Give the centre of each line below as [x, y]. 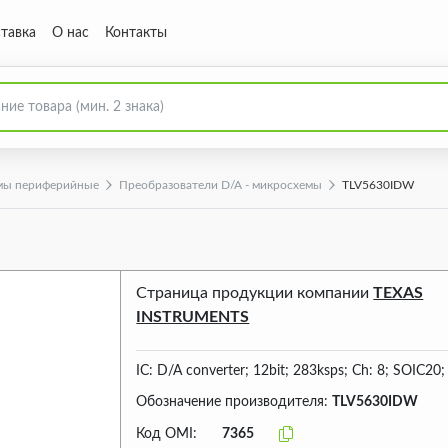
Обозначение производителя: [234, 402]
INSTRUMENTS [193, 317]
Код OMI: [167, 434]
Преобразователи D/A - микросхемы [220, 185]
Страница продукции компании [255, 293]
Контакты [136, 32]
